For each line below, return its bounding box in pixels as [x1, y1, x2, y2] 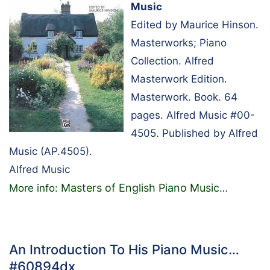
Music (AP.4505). [9, 145, 92, 157]
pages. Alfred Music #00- [131, 108, 255, 121]
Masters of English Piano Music [61, 181, 219, 194]
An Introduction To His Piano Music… [9, 241, 239, 257]
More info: [9, 181, 61, 194]
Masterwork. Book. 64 [131, 90, 237, 103]
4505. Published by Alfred [131, 127, 258, 139]
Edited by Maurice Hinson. [131, 18, 259, 31]
